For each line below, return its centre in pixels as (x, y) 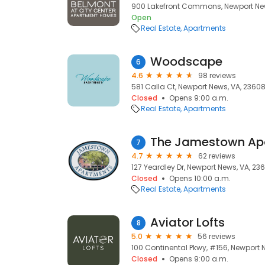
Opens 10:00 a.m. (200, 178)
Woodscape (186, 62)
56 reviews (216, 236)
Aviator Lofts (188, 222)
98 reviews (217, 75)
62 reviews (217, 156)
